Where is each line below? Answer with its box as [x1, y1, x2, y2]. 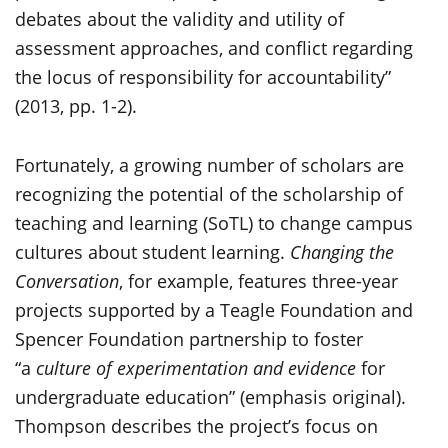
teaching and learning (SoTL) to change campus [15, 211, 413, 235]
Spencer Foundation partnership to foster [15, 327, 363, 351]
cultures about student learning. [15, 240, 290, 264]
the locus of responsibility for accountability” [15, 65, 391, 89]
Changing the [290, 240, 394, 264]
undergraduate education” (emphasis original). [15, 385, 406, 409]
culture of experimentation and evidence [36, 356, 356, 380]
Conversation [15, 269, 119, 293]
